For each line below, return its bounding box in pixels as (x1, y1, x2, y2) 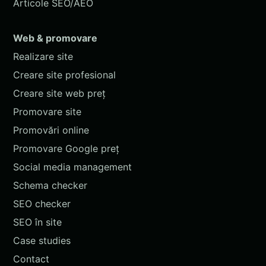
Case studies (13, 234, 71, 246)
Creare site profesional (13, 68, 116, 81)
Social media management (13, 160, 132, 173)
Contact (13, 252, 49, 265)
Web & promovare (13, 31, 97, 44)
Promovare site (13, 105, 81, 118)
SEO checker (13, 197, 71, 210)
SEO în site (13, 216, 62, 228)
